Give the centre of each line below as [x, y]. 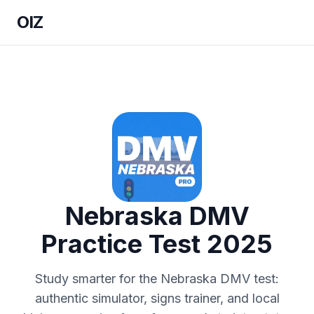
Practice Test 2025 [157, 244]
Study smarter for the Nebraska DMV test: [157, 279]
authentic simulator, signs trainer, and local [157, 298]
